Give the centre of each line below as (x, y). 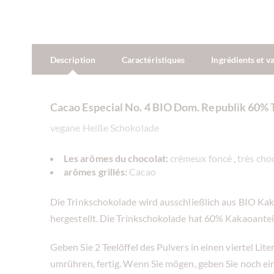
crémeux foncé (201, 158)
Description (73, 59)
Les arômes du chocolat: (116, 158)
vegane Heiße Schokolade (105, 127)
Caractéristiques (153, 59)
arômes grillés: (96, 171)
